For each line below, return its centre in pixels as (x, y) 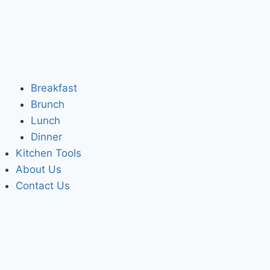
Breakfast (54, 88)
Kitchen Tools (48, 153)
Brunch (48, 105)
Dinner (46, 137)
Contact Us (42, 186)
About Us (38, 170)
